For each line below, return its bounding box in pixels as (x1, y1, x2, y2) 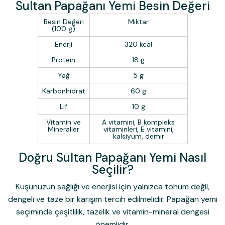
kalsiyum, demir (113, 132, 164, 141)
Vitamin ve (46, 118, 81, 127)
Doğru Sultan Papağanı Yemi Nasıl (19, 149, 206, 165)
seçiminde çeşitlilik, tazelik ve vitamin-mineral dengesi (16, 206, 209, 217)
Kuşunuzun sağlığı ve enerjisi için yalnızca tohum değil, (16, 181, 209, 192)
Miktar (128, 17, 149, 27)
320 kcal (125, 40, 152, 49)
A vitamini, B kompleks (102, 118, 175, 127)
